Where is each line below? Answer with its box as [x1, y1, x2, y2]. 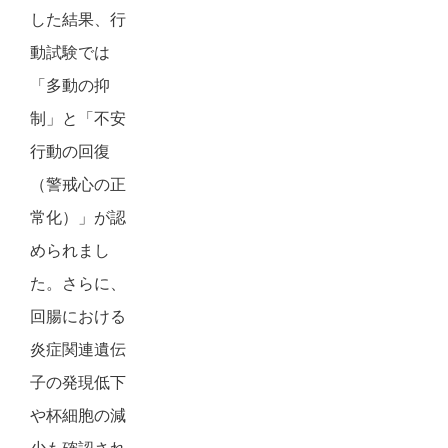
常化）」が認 [30, 205, 126, 229]
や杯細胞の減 [30, 403, 126, 427]
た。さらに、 [30, 271, 126, 295]
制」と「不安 [30, 106, 126, 130]
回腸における [30, 304, 126, 328]
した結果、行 [30, 7, 126, 31]
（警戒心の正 [30, 172, 126, 196]
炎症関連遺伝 [30, 337, 126, 361]
